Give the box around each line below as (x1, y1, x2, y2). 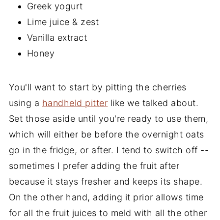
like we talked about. (108, 97, 199, 108)
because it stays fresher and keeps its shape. (8, 176, 203, 187)
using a (8, 97, 42, 108)
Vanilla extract (27, 32, 87, 43)
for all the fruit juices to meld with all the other (8, 207, 207, 218)
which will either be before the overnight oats (8, 129, 204, 139)
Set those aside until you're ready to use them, (8, 113, 209, 124)
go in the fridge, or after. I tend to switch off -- (8, 144, 209, 155)
